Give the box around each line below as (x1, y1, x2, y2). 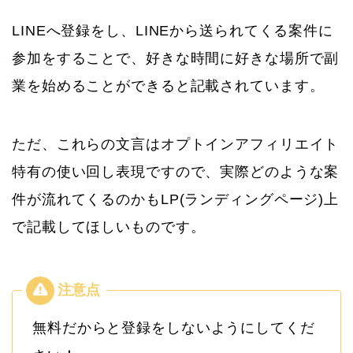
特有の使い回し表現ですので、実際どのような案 (12, 163, 340, 180)
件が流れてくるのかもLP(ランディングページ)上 (12, 191, 340, 207)
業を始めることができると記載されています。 (12, 77, 325, 94)
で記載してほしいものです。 (12, 218, 206, 235)
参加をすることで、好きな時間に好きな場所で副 (12, 50, 340, 66)
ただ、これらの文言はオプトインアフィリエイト (12, 136, 340, 152)
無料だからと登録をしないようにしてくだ (32, 319, 315, 336)
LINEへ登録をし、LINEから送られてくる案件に (12, 22, 333, 39)
